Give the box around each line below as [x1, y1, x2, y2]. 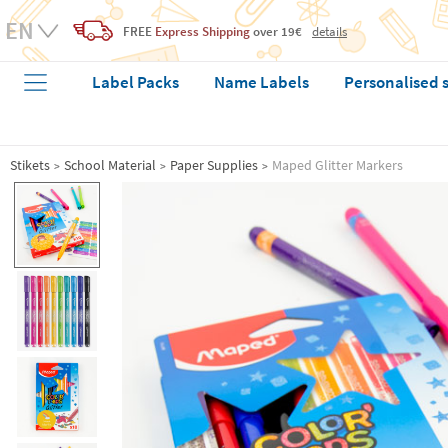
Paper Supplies [170, 156, 258, 174]
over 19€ [250, 22, 302, 40]
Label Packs [92, 71, 180, 93]
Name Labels [214, 71, 310, 93]
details [312, 22, 347, 39]
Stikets [10, 156, 50, 174]
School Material [64, 156, 156, 174]
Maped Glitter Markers [272, 156, 403, 174]
